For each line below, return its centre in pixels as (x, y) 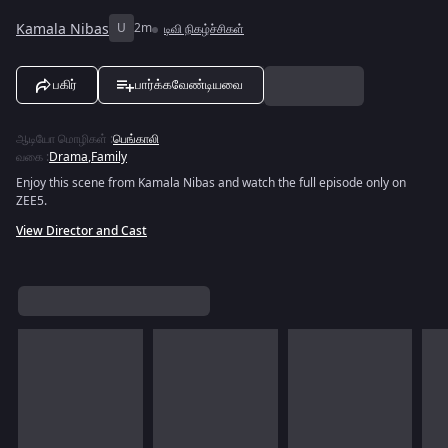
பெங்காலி (136, 139)
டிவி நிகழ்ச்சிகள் (204, 29)
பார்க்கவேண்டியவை (189, 84)
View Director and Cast (81, 231)
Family (109, 157)
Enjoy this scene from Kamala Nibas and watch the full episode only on (211, 183)
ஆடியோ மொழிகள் (61, 139)
